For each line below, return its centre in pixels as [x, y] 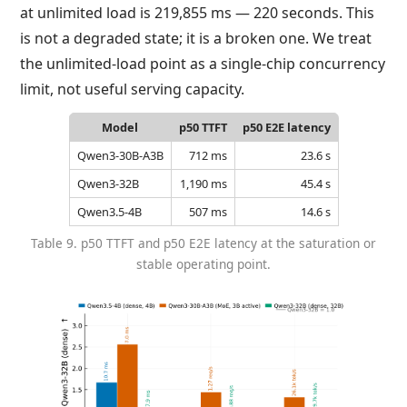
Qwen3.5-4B [109, 212]
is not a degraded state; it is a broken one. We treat [196, 39]
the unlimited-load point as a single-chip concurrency [203, 64]
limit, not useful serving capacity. [133, 89]
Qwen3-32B [108, 184]
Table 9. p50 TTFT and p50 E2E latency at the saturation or [203, 243]
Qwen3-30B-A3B [120, 156]
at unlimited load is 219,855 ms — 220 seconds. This [198, 13]
